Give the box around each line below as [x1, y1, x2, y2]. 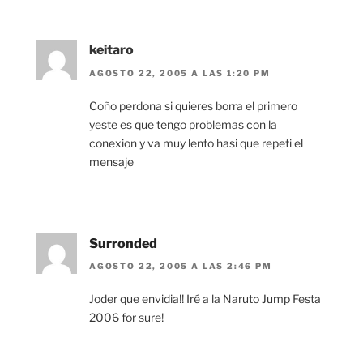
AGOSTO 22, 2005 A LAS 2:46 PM [89, 261, 272, 271]
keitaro [89, 42, 134, 58]
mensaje [89, 154, 134, 169]
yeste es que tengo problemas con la [89, 117, 277, 131]
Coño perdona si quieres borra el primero [89, 98, 297, 113]
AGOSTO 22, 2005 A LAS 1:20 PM [89, 67, 271, 78]
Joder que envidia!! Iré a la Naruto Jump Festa [89, 292, 321, 306]
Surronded [89, 235, 157, 251]
